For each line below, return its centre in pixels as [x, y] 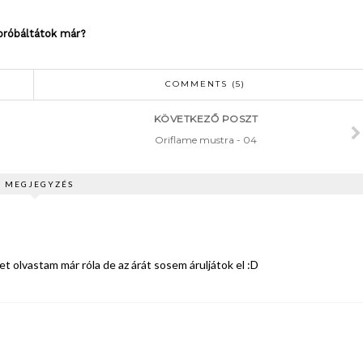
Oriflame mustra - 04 [205, 139]
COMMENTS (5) [205, 83]
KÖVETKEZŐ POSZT [206, 118]
